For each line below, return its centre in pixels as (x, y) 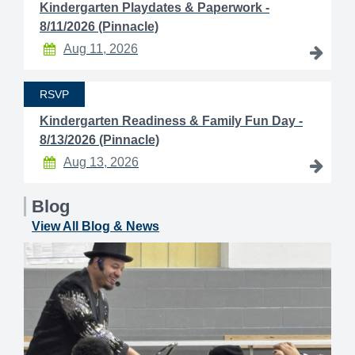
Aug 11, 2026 (101, 49)
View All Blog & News (95, 227)
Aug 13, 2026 (101, 162)
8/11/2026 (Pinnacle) (99, 27)
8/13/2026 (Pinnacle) (99, 140)
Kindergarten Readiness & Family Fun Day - (171, 121)
